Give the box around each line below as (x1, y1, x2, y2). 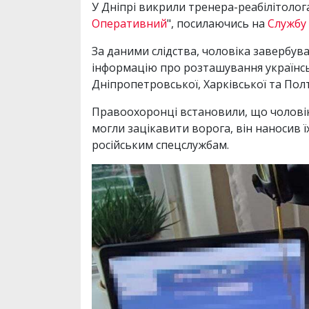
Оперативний (92, 16, 167, 32)
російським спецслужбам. (92, 137, 229, 153)
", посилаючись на (167, 16, 268, 32)
